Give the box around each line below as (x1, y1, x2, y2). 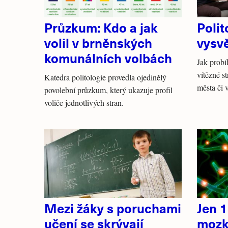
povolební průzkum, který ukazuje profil (44, 84, 173, 95)
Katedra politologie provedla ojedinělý (44, 72, 166, 82)
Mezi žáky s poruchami (44, 199, 181, 217)
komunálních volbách (44, 49, 172, 67)
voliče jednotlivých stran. (44, 97, 124, 108)
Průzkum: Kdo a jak (44, 18, 158, 36)
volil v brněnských (44, 34, 152, 51)
